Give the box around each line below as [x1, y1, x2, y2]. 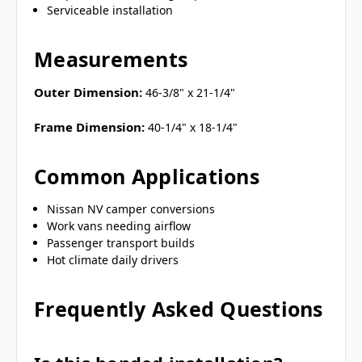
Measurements [34, 44, 187, 73]
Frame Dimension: [34, 118, 145, 135]
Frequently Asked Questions [34, 294, 323, 322]
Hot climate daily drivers [47, 251, 179, 267]
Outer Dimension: [34, 83, 142, 100]
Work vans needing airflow [47, 217, 192, 234]
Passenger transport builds [47, 234, 196, 250]
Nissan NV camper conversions [47, 200, 216, 217]
